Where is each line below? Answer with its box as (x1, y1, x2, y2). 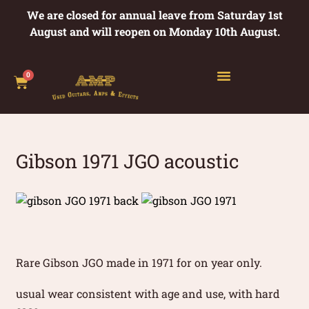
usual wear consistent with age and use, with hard (16, 286, 281, 301)
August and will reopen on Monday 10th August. (29, 24, 280, 39)
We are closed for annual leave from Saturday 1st (26, 8, 283, 22)
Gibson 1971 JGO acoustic (16, 148, 239, 174)
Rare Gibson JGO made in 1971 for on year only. (16, 255, 263, 270)
